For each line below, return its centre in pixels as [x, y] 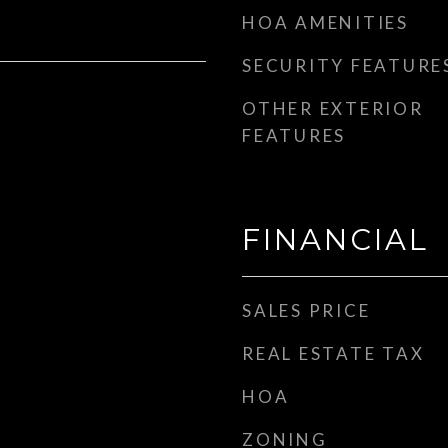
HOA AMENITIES [325, 22]
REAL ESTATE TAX [333, 353]
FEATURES [294, 135]
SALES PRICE [306, 310]
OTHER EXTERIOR [333, 108]
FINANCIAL [335, 239]
